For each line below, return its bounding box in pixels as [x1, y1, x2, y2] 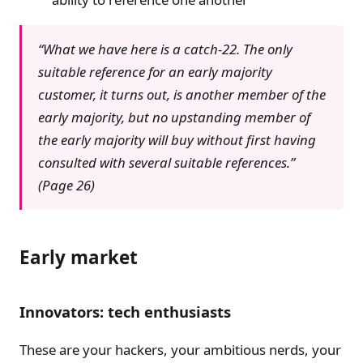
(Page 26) [38, 175, 95, 194]
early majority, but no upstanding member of [38, 107, 310, 126]
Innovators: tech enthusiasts [19, 301, 231, 322]
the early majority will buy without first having [38, 130, 316, 149]
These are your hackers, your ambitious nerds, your [19, 340, 341, 360]
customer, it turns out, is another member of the [38, 84, 326, 104]
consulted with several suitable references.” [38, 152, 295, 172]
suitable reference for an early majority [38, 62, 272, 81]
